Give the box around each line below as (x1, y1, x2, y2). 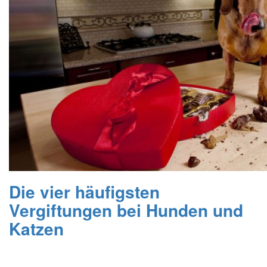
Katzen (9, 216, 64, 241)
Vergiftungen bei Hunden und (9, 197, 243, 222)
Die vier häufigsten (9, 179, 160, 204)
